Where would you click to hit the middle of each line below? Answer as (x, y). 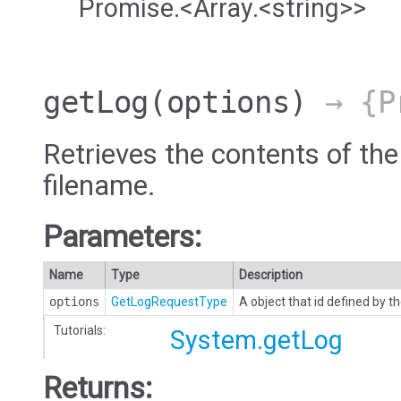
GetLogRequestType (169, 302)
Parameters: (123, 237)
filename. (99, 185)
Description (271, 275)
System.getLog (256, 341)
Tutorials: (80, 331)
